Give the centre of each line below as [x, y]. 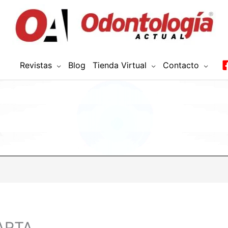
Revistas [36, 65]
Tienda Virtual [120, 65]
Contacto [181, 65]
